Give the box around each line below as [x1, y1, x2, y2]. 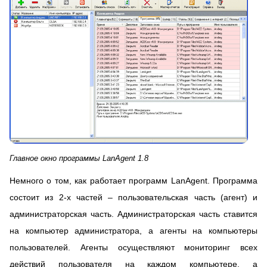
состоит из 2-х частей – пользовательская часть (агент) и [10, 193, 257, 202]
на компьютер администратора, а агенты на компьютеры [10, 226, 257, 235]
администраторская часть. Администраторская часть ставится [10, 209, 257, 219]
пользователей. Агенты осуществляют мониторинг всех [10, 243, 257, 252]
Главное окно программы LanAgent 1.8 [10, 154, 148, 163]
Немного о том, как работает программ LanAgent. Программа [10, 176, 257, 185]
